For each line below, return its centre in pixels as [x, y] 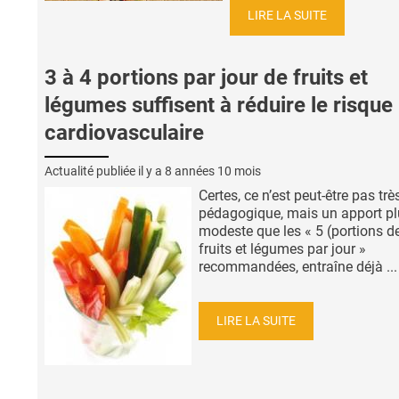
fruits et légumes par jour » [282, 249]
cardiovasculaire [124, 133]
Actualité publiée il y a [105, 171]
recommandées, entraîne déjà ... [298, 267]
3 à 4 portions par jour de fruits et [206, 78]
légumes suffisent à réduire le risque [219, 106]
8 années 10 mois [213, 171]
